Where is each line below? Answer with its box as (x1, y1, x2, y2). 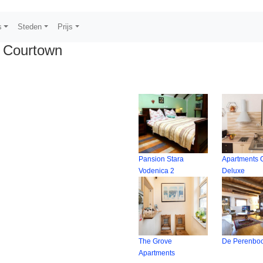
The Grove (138, 237, 172, 246)
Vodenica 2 (138, 166, 174, 175)
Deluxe (222, 166, 245, 175)
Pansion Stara (138, 154, 184, 163)
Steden (18, 22, 42, 31)
